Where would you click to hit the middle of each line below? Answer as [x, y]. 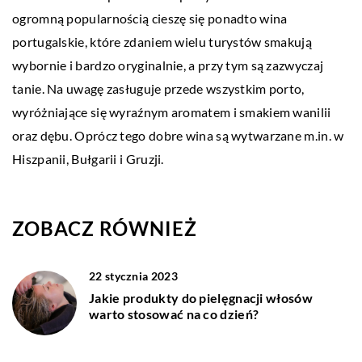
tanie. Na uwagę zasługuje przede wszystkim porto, [158, 89]
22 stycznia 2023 [133, 276]
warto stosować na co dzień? [174, 314]
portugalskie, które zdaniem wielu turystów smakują [162, 42]
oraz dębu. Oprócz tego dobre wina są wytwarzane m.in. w [178, 136]
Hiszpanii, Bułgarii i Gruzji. [88, 159]
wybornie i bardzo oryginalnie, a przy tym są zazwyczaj [168, 65]
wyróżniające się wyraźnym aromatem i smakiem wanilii [172, 112]
